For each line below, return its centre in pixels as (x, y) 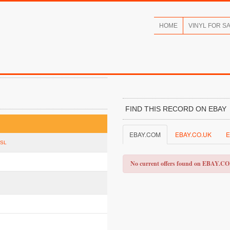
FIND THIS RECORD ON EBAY (176, 109)
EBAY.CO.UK (193, 134)
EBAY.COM (145, 134)
